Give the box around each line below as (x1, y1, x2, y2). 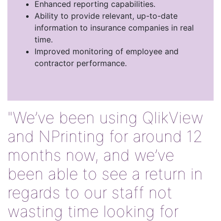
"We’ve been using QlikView (7, 108, 203, 127)
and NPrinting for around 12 (7, 127, 203, 146)
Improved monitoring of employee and (35, 46, 179, 56)
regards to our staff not (7, 183, 172, 202)
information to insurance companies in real (35, 23, 194, 33)
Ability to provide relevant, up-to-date (35, 11, 178, 21)
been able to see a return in (7, 164, 203, 184)
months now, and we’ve (7, 146, 174, 165)
